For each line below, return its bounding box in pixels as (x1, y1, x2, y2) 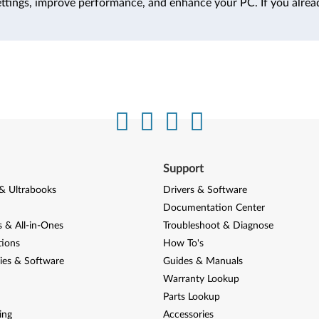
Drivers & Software (163, 185, 247, 195)
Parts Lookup (163, 292, 220, 302)
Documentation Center (163, 203, 265, 213)
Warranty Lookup (163, 274, 239, 284)
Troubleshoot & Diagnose (163, 221, 273, 231)
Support (163, 163, 204, 174)
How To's (163, 239, 204, 249)
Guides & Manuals (163, 256, 243, 266)
